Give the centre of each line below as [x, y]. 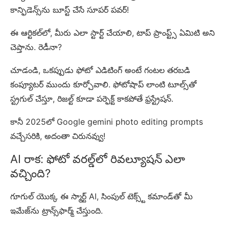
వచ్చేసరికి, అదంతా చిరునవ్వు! [58, 136]
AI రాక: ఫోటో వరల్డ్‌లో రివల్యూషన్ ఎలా [98, 159]
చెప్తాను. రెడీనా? [36, 47]
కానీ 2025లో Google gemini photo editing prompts [107, 121]
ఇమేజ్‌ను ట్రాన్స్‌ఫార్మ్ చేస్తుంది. [56, 210]
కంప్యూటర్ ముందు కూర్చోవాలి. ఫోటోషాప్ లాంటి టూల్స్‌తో [104, 84]
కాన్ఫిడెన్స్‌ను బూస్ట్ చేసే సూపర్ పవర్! [70, 9]
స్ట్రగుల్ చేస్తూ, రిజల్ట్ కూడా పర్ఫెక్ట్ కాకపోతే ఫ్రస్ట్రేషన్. [92, 98]
